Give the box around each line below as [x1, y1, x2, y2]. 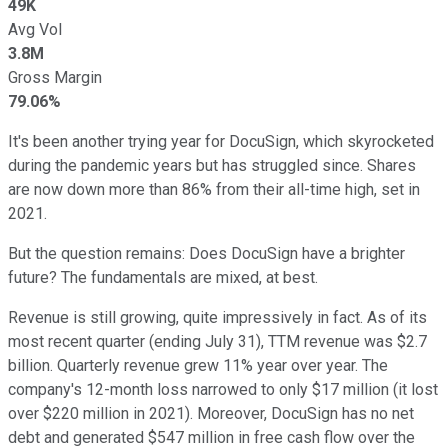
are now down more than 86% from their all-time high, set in [8, 179, 420, 199]
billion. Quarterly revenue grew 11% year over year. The [8, 355, 388, 375]
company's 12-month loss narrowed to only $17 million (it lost [8, 379, 438, 399]
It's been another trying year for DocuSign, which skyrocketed [8, 131, 434, 151]
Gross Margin [8, 67, 102, 87]
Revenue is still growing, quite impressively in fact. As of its [8, 307, 427, 327]
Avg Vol [8, 19, 62, 39]
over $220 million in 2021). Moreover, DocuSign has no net [8, 403, 414, 423]
